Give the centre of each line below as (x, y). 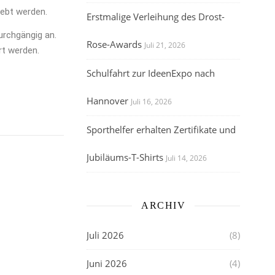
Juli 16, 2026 (151, 102)
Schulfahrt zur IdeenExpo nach (151, 73)
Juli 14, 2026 (186, 158)
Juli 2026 (105, 235)
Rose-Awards (114, 44)
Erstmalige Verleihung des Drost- (156, 17)
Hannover (107, 101)
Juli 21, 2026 (165, 45)
